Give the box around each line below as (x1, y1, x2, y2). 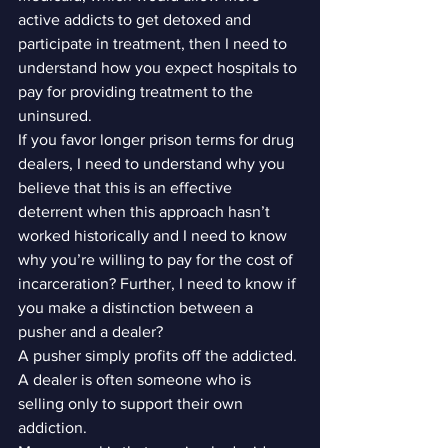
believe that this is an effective (18, 179, 236, 196)
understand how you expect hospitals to (18, 59, 301, 76)
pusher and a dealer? (18, 323, 163, 340)
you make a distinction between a (18, 299, 257, 316)
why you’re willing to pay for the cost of (18, 251, 297, 268)
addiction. (18, 419, 87, 436)
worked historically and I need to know (18, 227, 291, 244)
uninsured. (18, 107, 92, 124)
